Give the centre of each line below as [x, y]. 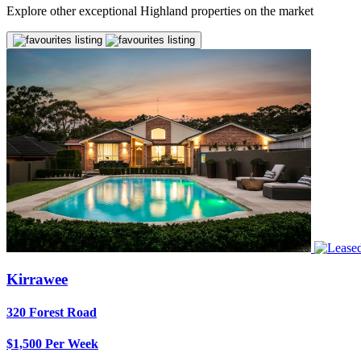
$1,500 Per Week [52, 344]
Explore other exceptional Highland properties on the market [160, 10]
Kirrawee [37, 279]
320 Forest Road [52, 313]
